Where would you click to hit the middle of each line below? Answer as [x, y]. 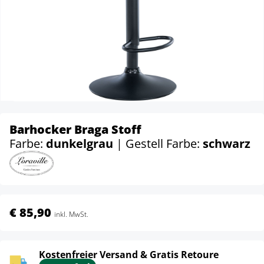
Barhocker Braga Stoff [75, 129]
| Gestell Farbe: [159, 143]
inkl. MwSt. [71, 214]
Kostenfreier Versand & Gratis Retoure [129, 254]
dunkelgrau [81, 143]
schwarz [227, 143]
